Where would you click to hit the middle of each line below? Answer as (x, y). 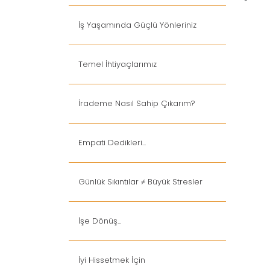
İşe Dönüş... (100, 221)
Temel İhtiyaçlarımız (118, 64)
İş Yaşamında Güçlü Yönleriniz (137, 25)
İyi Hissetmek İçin (112, 260)
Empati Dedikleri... (112, 143)
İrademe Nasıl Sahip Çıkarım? (137, 103)
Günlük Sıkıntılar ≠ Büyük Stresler (140, 182)
